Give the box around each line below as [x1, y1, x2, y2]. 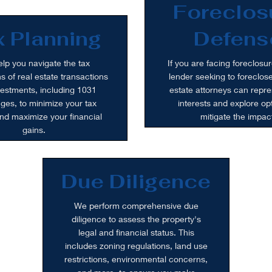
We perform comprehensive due [73, 200, 199, 211]
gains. [22, 124, 46, 135]
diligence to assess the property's [71, 214, 201, 224]
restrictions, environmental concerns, [64, 254, 208, 264]
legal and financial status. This [78, 227, 194, 237]
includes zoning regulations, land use [64, 240, 208, 251]
